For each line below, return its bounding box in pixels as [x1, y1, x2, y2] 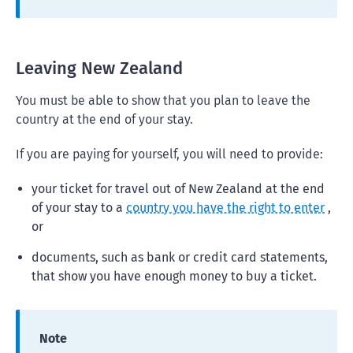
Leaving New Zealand [16, 58, 183, 79]
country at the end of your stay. [16, 112, 193, 127]
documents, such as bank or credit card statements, [32, 250, 328, 265]
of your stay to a [32, 200, 126, 215]
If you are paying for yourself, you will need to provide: [16, 147, 323, 162]
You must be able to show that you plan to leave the [16, 93, 310, 108]
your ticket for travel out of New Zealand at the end [32, 181, 325, 196]
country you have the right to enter [126, 200, 325, 215]
